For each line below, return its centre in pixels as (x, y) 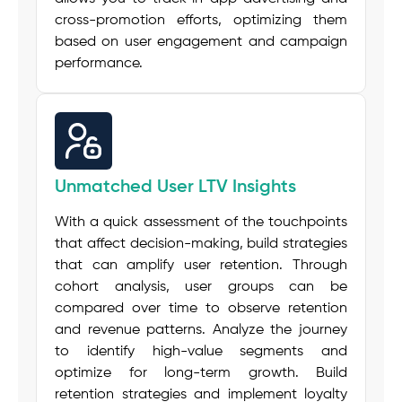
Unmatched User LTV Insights (175, 188)
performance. (99, 64)
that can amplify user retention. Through (201, 266)
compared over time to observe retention (201, 309)
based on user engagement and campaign (201, 43)
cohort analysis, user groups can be (201, 288)
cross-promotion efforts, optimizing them (201, 21)
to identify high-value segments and (201, 352)
